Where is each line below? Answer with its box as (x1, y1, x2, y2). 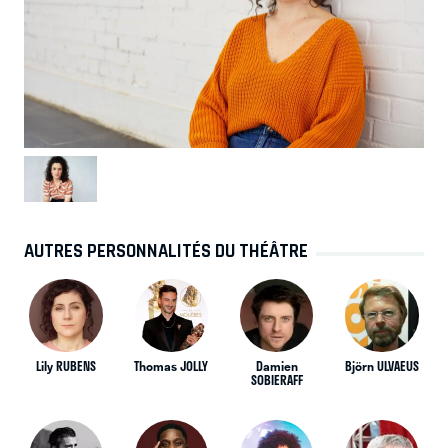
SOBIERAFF (250, 370, 303, 389)
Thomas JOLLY (134, 356, 209, 375)
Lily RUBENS (36, 356, 96, 375)
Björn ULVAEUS (344, 356, 419, 375)
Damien (255, 356, 298, 375)
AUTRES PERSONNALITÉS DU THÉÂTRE (24, 239, 308, 262)
